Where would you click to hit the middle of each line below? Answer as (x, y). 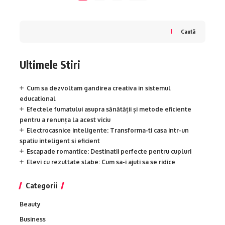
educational (38, 99)
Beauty (30, 204)
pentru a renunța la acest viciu (65, 120)
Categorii (41, 186)
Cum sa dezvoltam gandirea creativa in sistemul (99, 88)
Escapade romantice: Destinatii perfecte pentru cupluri (109, 152)
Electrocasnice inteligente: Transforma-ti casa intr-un (108, 131)
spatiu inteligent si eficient (60, 141)
